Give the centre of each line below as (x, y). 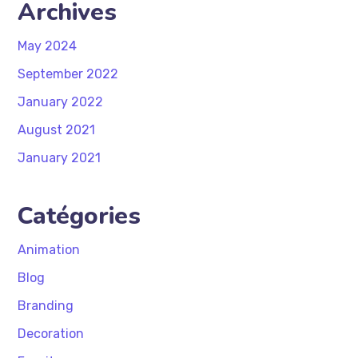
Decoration (51, 333)
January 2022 (61, 101)
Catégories (80, 216)
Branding (46, 305)
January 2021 (60, 157)
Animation (49, 249)
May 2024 (48, 46)
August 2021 (57, 129)
